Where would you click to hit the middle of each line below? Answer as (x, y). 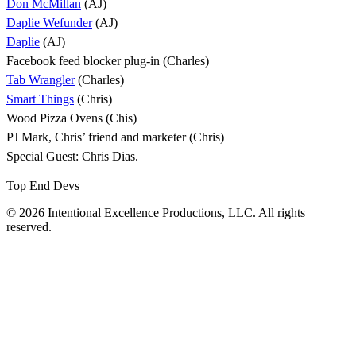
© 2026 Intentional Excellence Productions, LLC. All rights (156, 213)
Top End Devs (43, 186)
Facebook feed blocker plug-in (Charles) (108, 61)
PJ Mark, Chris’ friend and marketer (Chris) (115, 137)
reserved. (29, 227)
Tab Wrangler (41, 80)
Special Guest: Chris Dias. (72, 157)
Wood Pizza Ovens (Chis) (72, 118)
